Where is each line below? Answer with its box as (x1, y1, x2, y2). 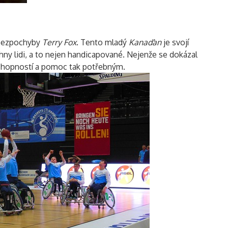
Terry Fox (42, 37, 76, 47)
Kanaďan (129, 37, 161, 47)
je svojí (161, 37, 189, 47)
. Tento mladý (76, 37, 129, 47)
